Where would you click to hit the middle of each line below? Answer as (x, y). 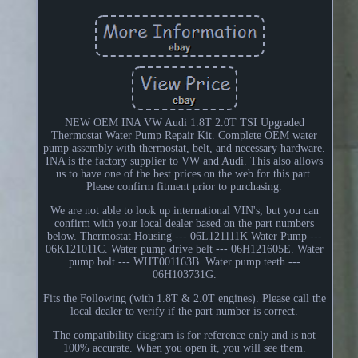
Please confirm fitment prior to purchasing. (185, 186)
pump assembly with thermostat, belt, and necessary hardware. (185, 148)
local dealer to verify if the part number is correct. (185, 311)
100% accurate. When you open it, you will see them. (184, 348)
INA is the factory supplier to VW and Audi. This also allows (185, 161)
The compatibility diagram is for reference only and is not (185, 335)
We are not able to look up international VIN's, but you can (184, 210)
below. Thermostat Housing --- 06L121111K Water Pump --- (184, 236)
